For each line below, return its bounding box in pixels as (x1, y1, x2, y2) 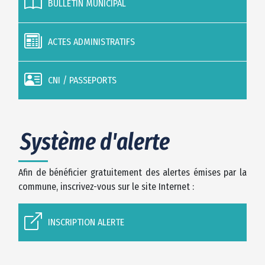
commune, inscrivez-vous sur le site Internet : (18, 180, 194, 192)
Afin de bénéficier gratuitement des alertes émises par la (18, 166, 247, 178)
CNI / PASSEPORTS (48, 74, 117, 86)
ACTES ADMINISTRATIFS (48, 35, 135, 47)
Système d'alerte (20, 127, 170, 156)
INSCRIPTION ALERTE (48, 216, 124, 228)
